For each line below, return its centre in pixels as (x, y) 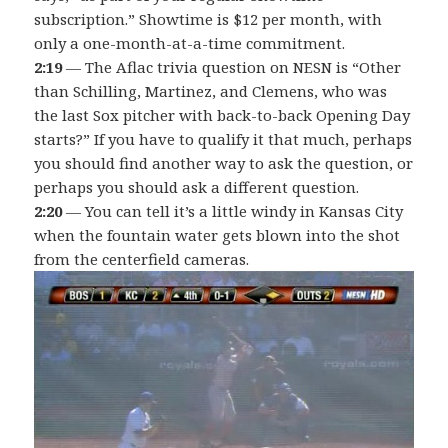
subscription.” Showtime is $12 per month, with (208, 19)
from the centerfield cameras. (142, 259)
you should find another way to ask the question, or (224, 163)
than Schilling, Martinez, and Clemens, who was (211, 91)
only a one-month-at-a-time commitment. (190, 43)
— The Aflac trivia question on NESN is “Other (232, 67)
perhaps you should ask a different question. (197, 187)
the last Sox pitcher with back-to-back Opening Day (222, 115)
